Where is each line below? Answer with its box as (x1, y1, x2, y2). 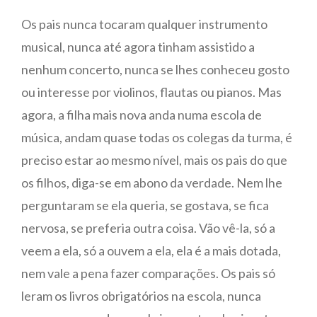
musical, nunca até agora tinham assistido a (21, 39, 255, 54)
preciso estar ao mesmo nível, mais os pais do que (21, 152, 287, 168)
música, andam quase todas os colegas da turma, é (21, 129, 292, 145)
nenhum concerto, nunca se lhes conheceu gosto (21, 62, 289, 77)
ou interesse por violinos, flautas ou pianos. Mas (21, 84, 282, 100)
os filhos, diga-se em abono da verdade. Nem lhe (21, 175, 282, 190)
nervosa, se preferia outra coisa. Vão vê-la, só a (21, 220, 275, 236)
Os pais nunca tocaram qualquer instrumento (21, 16, 267, 32)
